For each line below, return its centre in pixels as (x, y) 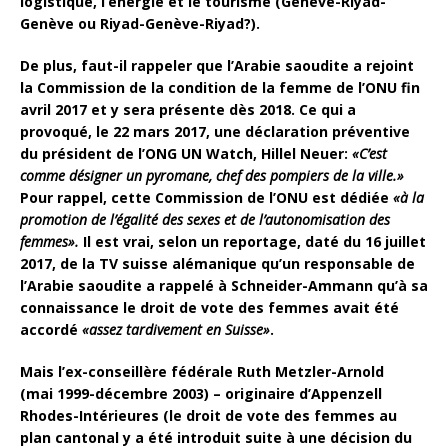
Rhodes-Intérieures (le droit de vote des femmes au (208, 415)
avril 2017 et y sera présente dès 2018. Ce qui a (188, 109)
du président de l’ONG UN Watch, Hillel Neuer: (186, 153)
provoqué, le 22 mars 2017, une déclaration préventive (215, 131)
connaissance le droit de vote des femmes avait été (209, 307)
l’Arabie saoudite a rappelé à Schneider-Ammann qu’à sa (224, 285)
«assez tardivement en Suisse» (176, 329)
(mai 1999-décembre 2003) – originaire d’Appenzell (201, 393)
